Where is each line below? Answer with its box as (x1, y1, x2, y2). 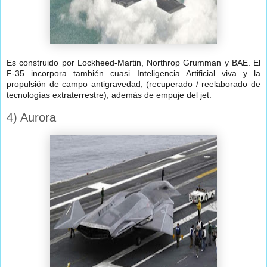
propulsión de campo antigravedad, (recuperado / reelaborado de (7, 79, 260, 89)
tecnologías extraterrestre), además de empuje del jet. (7, 90, 212, 100)
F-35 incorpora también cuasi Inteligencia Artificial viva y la (7, 69, 260, 79)
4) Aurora (7, 111, 56, 125)
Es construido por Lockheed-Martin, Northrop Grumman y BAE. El (7, 58, 260, 68)
